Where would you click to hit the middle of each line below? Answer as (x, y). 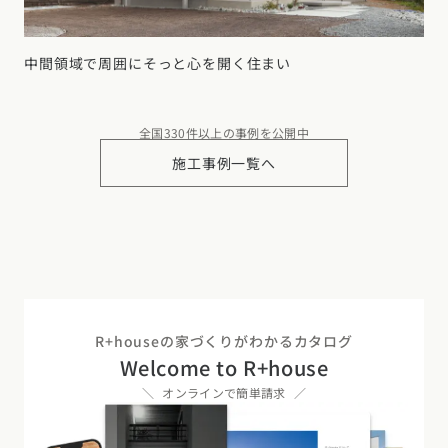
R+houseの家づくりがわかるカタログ (224, 340)
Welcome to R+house (224, 367)
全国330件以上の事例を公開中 (224, 132)
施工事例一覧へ (224, 162)
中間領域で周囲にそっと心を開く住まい (158, 62)
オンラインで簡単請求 (224, 392)
